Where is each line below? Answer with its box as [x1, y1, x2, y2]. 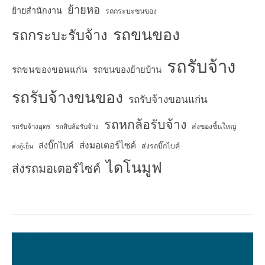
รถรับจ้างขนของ [12, 88, 123, 106]
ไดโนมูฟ [106, 159, 162, 176]
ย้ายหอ [67, 3, 100, 16]
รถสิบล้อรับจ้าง [56, 122, 99, 130]
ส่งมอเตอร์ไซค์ [79, 140, 136, 150]
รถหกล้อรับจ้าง [104, 117, 186, 132]
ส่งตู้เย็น [12, 142, 33, 150]
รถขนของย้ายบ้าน [93, 64, 161, 75]
